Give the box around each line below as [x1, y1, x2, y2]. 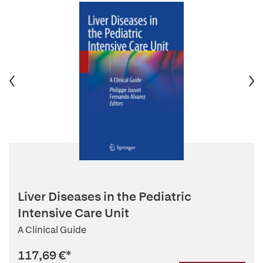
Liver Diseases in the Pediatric [18, 188, 191, 204]
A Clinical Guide [18, 224, 86, 236]
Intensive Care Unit [18, 205, 129, 221]
